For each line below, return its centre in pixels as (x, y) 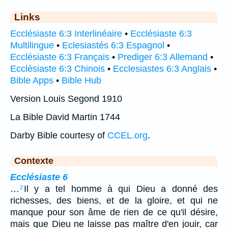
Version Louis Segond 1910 (66, 99)
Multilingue (32, 46)
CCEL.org (127, 136)
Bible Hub (81, 81)
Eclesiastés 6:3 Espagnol (113, 46)
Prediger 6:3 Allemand (163, 57)
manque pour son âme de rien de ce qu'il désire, (114, 212)
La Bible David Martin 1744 (65, 117)
